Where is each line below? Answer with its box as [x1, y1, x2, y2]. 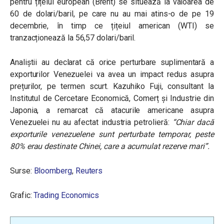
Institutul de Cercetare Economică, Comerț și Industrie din [10, 93, 214, 103]
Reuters [75, 166, 103, 176]
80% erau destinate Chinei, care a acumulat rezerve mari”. [10, 141, 209, 151]
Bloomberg [33, 166, 72, 176]
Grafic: [10, 190, 34, 200]
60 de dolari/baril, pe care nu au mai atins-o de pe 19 [10, 9, 214, 19]
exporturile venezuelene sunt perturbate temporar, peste [10, 129, 214, 139]
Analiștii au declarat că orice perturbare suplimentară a [10, 57, 214, 67]
